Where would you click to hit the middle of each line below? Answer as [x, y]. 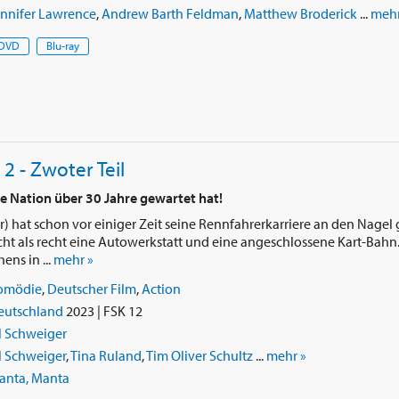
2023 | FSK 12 [102, 310]
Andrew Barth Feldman [170, 13]
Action [161, 288]
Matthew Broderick [300, 13]
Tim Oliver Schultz [199, 356]
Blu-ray [62, 45]
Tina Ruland [106, 356]
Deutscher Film [91, 288]
